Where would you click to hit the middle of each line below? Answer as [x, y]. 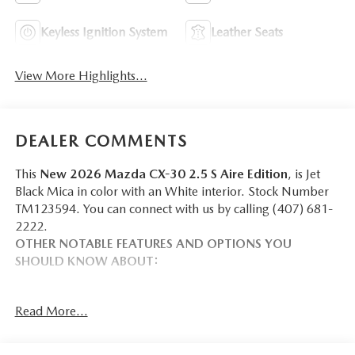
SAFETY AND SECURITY [108, 338]
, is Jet [303, 174]
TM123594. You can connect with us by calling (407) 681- [174, 208]
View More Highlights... [81, 76]
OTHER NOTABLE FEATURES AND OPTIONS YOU [153, 243]
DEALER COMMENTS [101, 141]
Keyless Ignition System [103, 32]
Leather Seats [247, 32]
